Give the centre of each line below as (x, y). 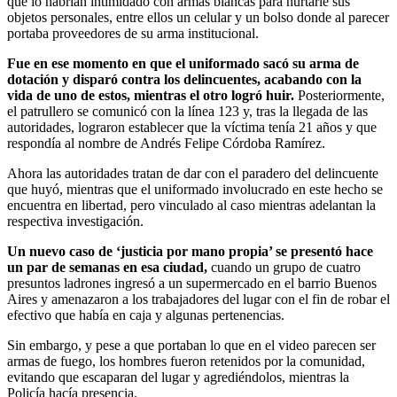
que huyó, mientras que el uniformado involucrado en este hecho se (195, 189)
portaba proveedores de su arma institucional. (133, 33)
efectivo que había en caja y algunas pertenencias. (146, 315)
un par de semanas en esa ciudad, (109, 267)
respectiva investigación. (75, 221)
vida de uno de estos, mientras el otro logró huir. (152, 95)
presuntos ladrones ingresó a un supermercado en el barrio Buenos (192, 283)
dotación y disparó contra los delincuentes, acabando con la (184, 79)
